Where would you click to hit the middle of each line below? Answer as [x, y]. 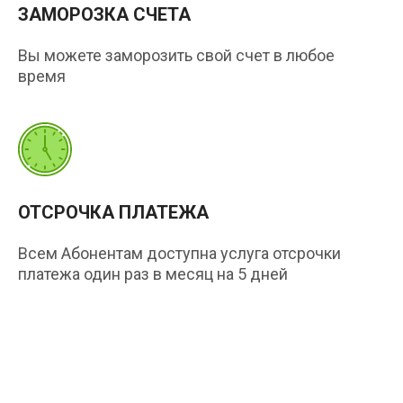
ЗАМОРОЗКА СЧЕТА [104, 14]
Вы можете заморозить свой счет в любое [176, 55]
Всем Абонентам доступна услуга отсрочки [179, 253]
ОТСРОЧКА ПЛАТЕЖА [113, 212]
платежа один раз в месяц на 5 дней [153, 273]
